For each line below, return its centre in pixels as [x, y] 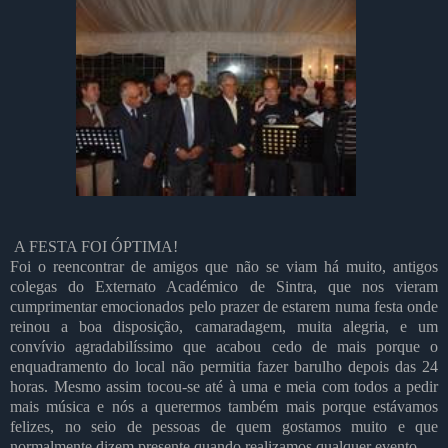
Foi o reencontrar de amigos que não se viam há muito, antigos [224, 266]
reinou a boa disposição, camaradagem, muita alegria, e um [224, 326]
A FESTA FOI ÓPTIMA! [96, 246]
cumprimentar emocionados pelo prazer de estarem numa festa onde [224, 306]
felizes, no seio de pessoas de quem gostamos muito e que [224, 426]
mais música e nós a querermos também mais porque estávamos [224, 406]
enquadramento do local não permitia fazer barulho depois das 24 [224, 366]
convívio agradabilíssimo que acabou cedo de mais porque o [224, 346]
